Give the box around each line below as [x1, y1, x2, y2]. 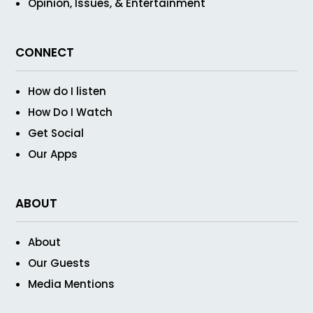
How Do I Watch [28, 105, 113, 120]
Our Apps [28, 147, 78, 162]
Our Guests [28, 256, 91, 271]
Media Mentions [28, 277, 115, 292]
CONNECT [15, 44, 75, 61]
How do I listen [28, 84, 107, 99]
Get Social [28, 126, 85, 141]
